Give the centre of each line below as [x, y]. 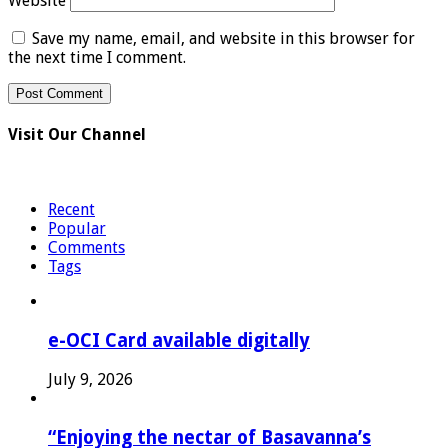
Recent [71, 210]
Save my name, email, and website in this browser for [223, 38]
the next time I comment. [97, 57]
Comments [86, 248]
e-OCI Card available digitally [179, 341]
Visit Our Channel [77, 135]
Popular [77, 229]
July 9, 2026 [90, 379]
